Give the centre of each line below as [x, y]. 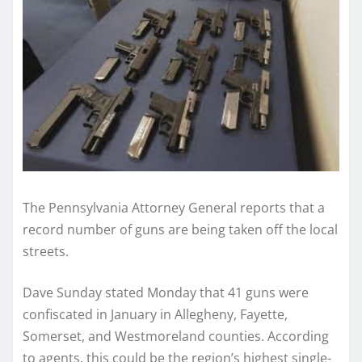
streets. [46, 252]
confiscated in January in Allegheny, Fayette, [155, 315]
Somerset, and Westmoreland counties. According [176, 337]
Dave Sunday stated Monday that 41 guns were [166, 293]
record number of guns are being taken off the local [180, 230]
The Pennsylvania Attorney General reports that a [174, 208]
